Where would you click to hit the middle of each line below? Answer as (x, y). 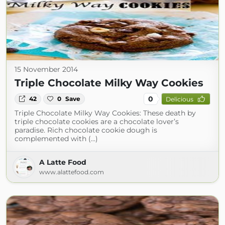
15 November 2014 (46, 69)
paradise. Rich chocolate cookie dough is (86, 130)
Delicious (179, 99)
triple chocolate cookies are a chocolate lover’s (97, 122)
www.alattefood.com (72, 172)
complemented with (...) (56, 139)
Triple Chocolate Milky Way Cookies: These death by (105, 113)
